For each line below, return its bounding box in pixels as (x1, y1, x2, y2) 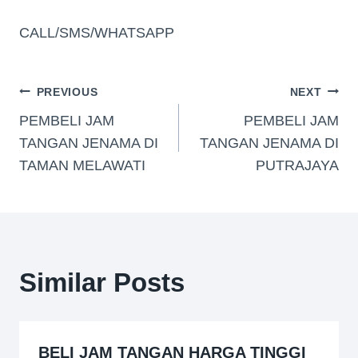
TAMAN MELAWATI (19, 157, 145, 173)
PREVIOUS (36, 85, 98, 98)
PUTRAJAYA (256, 157, 339, 173)
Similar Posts (19, 267, 185, 297)
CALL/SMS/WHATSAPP (19, 24, 174, 41)
